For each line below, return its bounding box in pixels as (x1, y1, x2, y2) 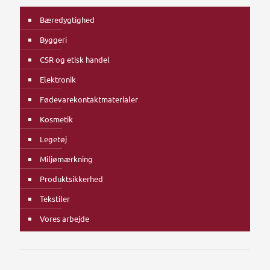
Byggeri (40, 34, 67, 45)
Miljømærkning (40, 153, 93, 164)
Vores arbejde (40, 213, 89, 224)
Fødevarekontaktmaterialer (40, 93, 138, 104)
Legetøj (40, 133, 67, 144)
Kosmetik (40, 113, 73, 124)
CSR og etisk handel (40, 54, 110, 64)
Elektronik (40, 74, 76, 84)
